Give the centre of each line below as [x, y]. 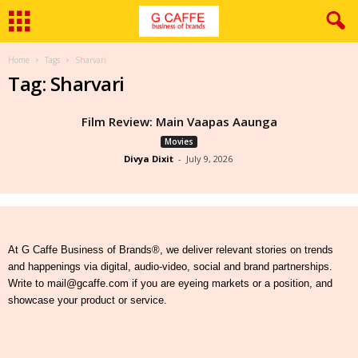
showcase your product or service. [88, 300]
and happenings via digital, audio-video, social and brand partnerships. [170, 267]
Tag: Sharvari [66, 84]
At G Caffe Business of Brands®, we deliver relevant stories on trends [171, 250]
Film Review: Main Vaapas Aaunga [179, 121]
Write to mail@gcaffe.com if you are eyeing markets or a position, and [170, 283]
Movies [179, 141]
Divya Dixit [148, 159]
